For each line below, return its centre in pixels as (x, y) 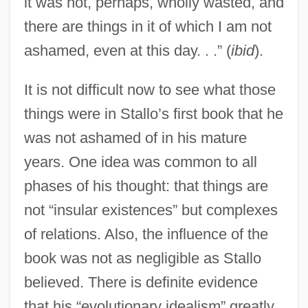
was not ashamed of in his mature (135, 137)
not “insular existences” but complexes (151, 210)
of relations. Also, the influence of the (146, 234)
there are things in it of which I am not (147, 26)
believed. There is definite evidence (141, 282)
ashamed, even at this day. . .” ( (127, 50)
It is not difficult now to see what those (150, 89)
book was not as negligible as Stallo (142, 258)
